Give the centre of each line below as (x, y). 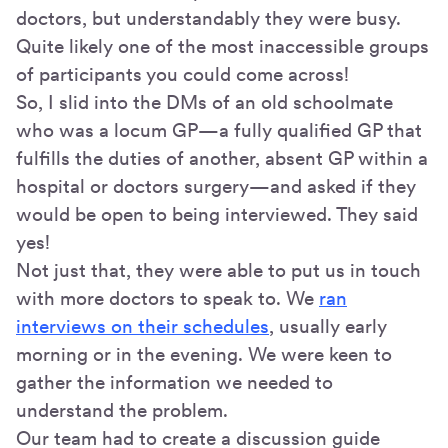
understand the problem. (122, 410)
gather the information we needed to (174, 382)
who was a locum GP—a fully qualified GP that (219, 130)
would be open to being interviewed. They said (217, 214)
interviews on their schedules (142, 326)
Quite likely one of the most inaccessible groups (222, 46)
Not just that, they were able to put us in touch (218, 270)
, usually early (328, 326)
